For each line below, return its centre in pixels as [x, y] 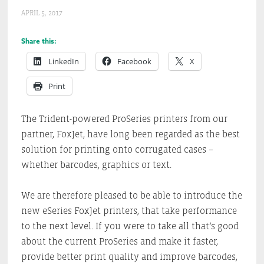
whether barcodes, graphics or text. [96, 164]
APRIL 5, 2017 [42, 13]
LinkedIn [63, 61]
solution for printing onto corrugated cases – [117, 149]
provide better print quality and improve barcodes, [129, 256]
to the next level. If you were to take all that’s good [130, 226]
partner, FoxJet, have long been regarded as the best [130, 134]
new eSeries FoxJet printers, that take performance [129, 210]
